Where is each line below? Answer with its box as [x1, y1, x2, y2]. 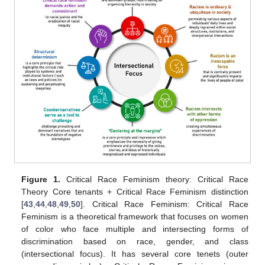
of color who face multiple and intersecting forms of [21, 224, 248, 234]
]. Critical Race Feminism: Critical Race [80, 199, 248, 209]
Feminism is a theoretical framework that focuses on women [21, 211, 248, 221]
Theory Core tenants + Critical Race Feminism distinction [21, 186, 248, 196]
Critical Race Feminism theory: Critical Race [60, 174, 248, 184]
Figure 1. [21, 174, 61, 184]
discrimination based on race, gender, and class [21, 236, 248, 246]
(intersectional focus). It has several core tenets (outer [21, 248, 248, 258]
